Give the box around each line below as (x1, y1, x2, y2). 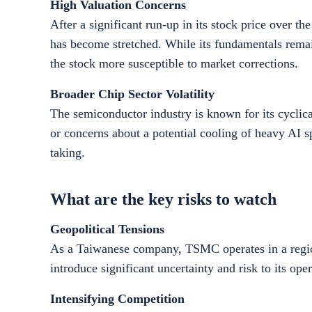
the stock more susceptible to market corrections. (50, 56, 298, 70)
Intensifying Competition (50, 292, 185, 306)
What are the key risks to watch (50, 190, 276, 208)
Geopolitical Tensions (50, 222, 164, 236)
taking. (50, 146, 85, 159)
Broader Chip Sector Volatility (50, 87, 214, 101)
